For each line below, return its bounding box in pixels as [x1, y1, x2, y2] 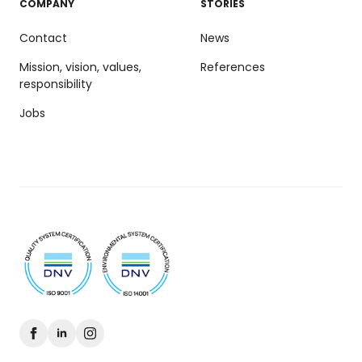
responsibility [19, 75, 92, 92]
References [200, 58, 265, 75]
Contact [19, 29, 67, 46]
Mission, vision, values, [19, 58, 141, 75]
